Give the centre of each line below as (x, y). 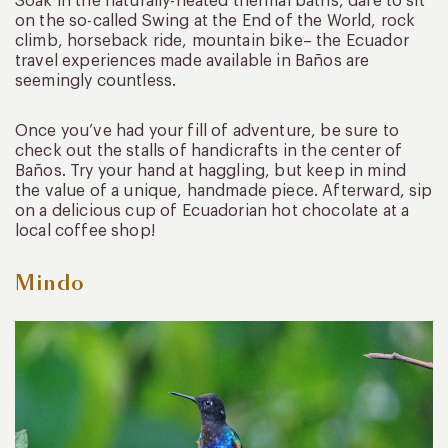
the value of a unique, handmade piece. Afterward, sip (224, 190)
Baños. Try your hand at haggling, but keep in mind (211, 170)
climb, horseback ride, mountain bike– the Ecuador (212, 40)
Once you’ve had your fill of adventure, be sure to (207, 130)
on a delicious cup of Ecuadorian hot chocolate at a (212, 210)
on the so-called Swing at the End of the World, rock (215, 20)
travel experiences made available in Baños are (192, 60)
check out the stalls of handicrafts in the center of (209, 150)
